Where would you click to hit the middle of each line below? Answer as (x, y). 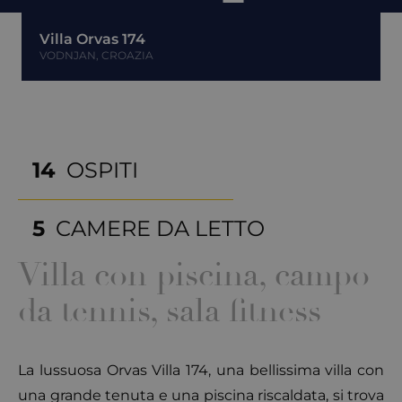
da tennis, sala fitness (170, 310)
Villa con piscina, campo (194, 275)
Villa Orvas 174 (92, 39)
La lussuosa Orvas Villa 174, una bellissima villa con (201, 370)
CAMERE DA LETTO (160, 228)
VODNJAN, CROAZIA (96, 55)
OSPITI (102, 170)
